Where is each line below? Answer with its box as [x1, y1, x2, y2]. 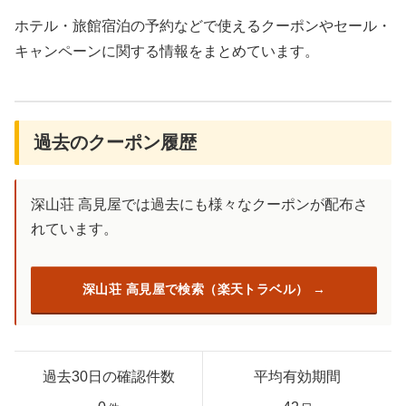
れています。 [31, 220, 118, 237]
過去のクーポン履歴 [34, 131, 197, 152]
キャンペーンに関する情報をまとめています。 [14, 43, 319, 59]
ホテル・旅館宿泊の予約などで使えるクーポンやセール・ [14, 17, 391, 34]
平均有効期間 [254, 369, 341, 385]
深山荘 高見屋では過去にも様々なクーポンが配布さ [31, 196, 368, 212]
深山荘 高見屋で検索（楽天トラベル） [82, 282, 309, 297]
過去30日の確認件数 [42, 369, 175, 385]
